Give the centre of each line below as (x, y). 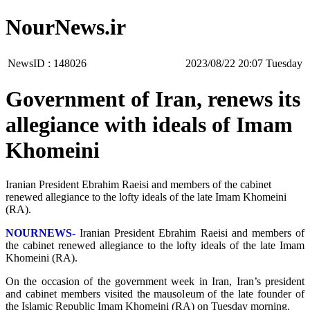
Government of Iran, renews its (153, 99)
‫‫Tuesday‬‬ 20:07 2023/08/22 (284, 63)
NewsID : (30, 63)
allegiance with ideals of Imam (149, 125)
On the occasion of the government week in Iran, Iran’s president (155, 281)
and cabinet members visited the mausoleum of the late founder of (155, 293)
